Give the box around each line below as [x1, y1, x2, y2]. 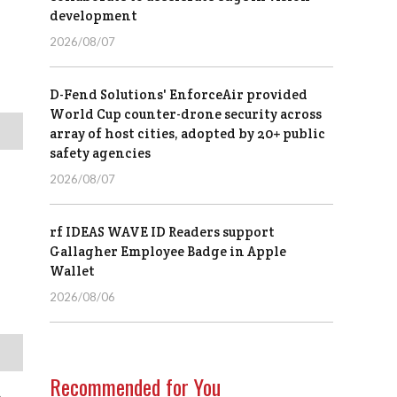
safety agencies [50, 144, 151, 162]
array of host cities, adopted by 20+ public [50, 125, 325, 143]
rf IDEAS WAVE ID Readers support [50, 223, 275, 241]
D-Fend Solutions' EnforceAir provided [50, 86, 307, 104]
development [50, 7, 137, 25]
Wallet [50, 262, 95, 280]
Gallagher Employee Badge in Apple [50, 243, 286, 261]
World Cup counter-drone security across [50, 105, 322, 123]
